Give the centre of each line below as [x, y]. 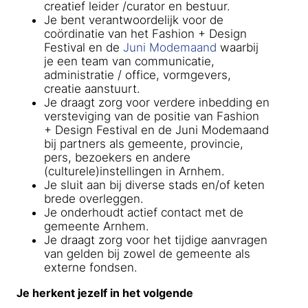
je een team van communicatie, [129, 61]
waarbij [238, 47]
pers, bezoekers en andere [117, 157]
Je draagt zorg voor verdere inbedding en [157, 102]
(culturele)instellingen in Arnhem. [134, 171]
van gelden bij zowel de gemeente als [147, 253]
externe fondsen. [91, 267]
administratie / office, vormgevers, [137, 75]
